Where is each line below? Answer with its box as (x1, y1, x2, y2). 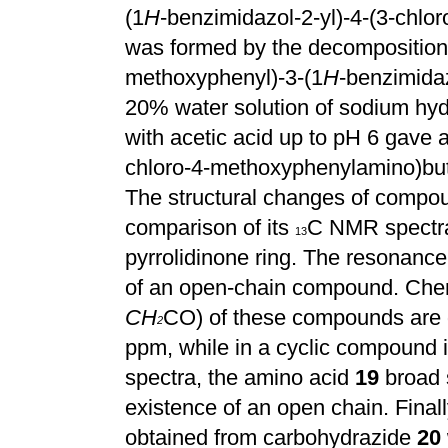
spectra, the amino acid (125, 365, 355, 390)
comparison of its (125, 215, 295, 240)
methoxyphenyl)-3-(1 (125, 65, 323, 90)
